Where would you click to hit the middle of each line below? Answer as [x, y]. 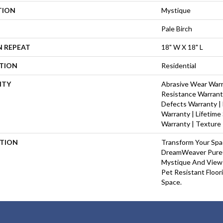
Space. [171, 182]
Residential [179, 65]
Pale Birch [177, 28]
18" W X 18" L [182, 47]
